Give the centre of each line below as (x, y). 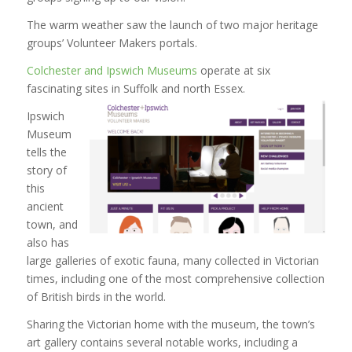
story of (46, 170)
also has (48, 242)
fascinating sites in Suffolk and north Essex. (137, 88)
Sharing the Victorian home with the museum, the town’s (170, 324)
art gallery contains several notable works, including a (162, 342)
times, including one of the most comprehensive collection (175, 278)
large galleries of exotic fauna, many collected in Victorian (172, 260)
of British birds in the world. (96, 296)
